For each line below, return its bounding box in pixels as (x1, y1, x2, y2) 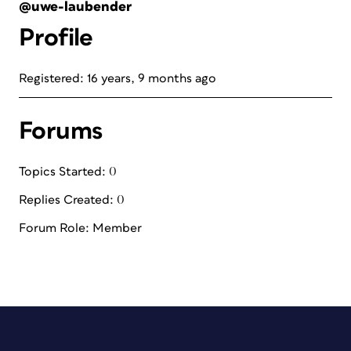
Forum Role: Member (19, 222, 142, 234)
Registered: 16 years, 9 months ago (19, 72, 216, 85)
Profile (19, 25, 93, 51)
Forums (19, 118, 103, 144)
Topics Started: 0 (19, 165, 117, 178)
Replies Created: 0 (19, 194, 125, 206)
